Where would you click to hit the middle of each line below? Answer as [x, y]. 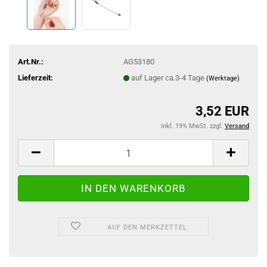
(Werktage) [223, 78]
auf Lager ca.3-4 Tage [168, 77]
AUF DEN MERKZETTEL [148, 227]
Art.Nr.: [31, 61]
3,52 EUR [222, 111]
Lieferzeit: [35, 77]
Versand [237, 126]
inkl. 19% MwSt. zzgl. [193, 126]
